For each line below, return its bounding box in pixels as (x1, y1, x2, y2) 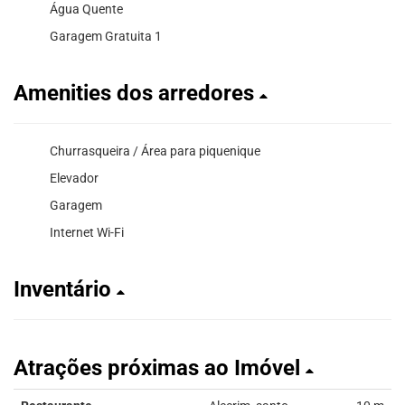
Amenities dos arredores (14, 80, 259, 106)
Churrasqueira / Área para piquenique (50, 143, 260, 158)
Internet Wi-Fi (50, 224, 124, 240)
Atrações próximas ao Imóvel (14, 354, 306, 381)
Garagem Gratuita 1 (50, 28, 162, 43)
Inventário (14, 276, 117, 302)
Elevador (50, 170, 99, 185)
